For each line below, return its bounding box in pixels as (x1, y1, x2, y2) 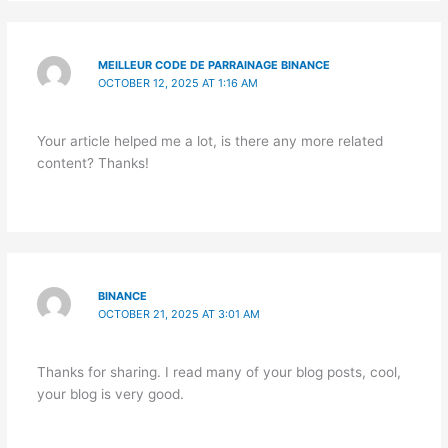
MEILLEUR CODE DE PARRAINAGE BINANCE (98, 57, 331, 72)
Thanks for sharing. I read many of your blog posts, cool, (36, 364, 401, 381)
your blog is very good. (36, 386, 184, 403)
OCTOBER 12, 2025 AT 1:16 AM (98, 75, 259, 90)
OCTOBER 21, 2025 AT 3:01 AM (98, 306, 261, 321)
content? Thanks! (36, 154, 149, 171)
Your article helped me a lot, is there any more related (36, 132, 383, 149)
